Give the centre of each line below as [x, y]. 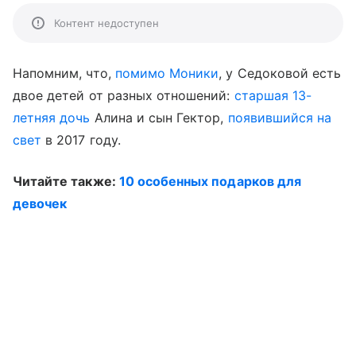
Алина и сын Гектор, [159, 118]
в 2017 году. [81, 140]
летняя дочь [52, 118]
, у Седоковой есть [280, 73]
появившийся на [280, 118]
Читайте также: [66, 181]
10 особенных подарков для [210, 181]
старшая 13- [273, 95]
